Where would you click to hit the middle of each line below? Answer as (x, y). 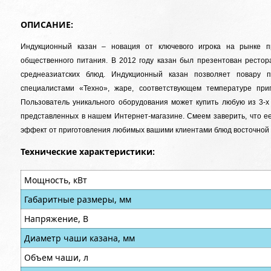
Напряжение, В (56, 219)
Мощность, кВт (56, 180)
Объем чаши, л (56, 257)
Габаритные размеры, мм (78, 199)
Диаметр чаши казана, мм (80, 238)
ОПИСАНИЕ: (47, 24)
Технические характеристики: (88, 152)
